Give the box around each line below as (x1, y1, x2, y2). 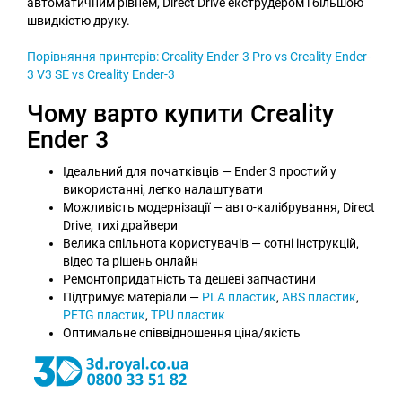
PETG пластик (63, 307, 145, 322)
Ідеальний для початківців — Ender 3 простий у (63, 163, 336, 179)
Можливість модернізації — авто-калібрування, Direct (63, 199, 375, 214)
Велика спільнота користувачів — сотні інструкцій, (63, 235, 359, 250)
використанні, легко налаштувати (63, 181, 263, 197)
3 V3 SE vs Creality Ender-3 (27, 66, 175, 82)
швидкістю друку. (27, 13, 130, 28)
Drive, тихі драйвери (63, 217, 178, 232)
